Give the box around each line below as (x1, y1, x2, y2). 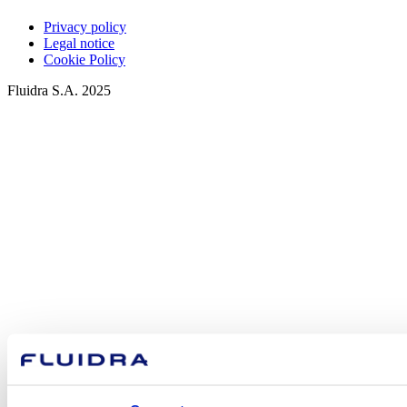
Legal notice (44, 35, 114, 52)
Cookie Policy (44, 52, 125, 68)
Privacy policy (44, 19, 126, 35)
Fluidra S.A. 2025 (7, 83, 111, 99)
